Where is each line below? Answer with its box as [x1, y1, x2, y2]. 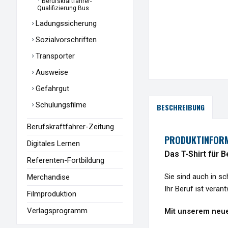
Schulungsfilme [34, 100, 87, 110]
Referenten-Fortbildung [27, 156, 104, 165]
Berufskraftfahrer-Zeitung [27, 122, 114, 132]
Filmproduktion [27, 189, 76, 199]
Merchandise [27, 173, 70, 182]
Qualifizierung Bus [37, 5, 89, 12]
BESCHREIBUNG [157, 102, 205, 113]
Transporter [34, 51, 75, 61]
